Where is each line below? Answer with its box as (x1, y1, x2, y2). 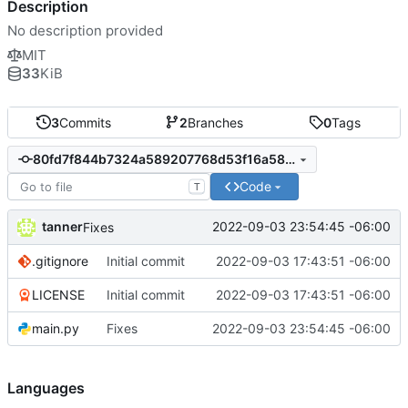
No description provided (7, 21, 163, 39)
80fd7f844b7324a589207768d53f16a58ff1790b (284, 151, 295, 168)
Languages (7, 378, 85, 397)
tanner (42, 218, 83, 234)
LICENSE (32, 286, 85, 302)
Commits (58, 114, 111, 130)
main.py (32, 320, 79, 336)
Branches (187, 114, 243, 130)
